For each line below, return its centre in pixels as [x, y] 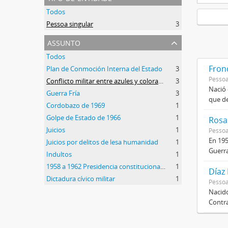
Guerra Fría [63, 93]
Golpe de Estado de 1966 [83, 117]
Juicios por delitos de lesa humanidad [102, 142]
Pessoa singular [70, 24]
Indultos [59, 154]
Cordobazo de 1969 [76, 105]
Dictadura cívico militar [81, 178]
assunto [64, 42]
